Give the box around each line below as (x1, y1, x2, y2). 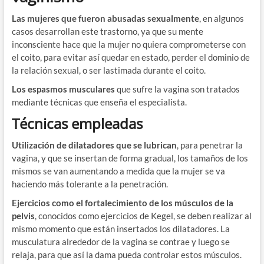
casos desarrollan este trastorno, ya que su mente (11, 26, 203, 37)
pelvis (11, 210, 35, 222)
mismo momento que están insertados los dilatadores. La (11, 223, 230, 235)
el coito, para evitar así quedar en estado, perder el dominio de (11, 52, 250, 63)
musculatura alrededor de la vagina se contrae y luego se (11, 236, 230, 247)
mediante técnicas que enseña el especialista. (11, 97, 187, 108)
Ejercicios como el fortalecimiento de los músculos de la (11, 197, 233, 209)
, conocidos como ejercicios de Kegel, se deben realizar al (34, 210, 252, 222)
